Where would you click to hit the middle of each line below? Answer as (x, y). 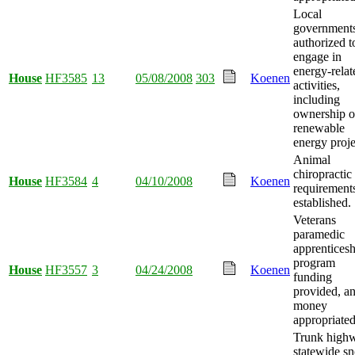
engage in (317, 56)
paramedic (319, 234)
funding (313, 277)
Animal (312, 159)
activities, (317, 85)
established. (322, 202)
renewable (319, 128)
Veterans (315, 219)
